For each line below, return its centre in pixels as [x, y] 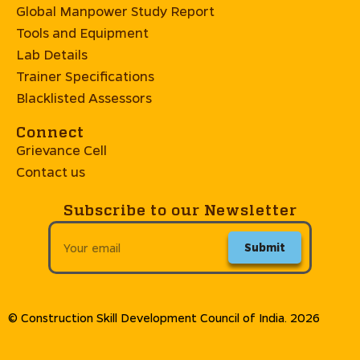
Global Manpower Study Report [115, 10]
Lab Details [52, 54]
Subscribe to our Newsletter [180, 209]
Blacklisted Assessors [84, 97]
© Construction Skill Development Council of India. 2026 [164, 317]
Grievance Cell [61, 149]
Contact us [51, 171]
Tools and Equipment [82, 32]
